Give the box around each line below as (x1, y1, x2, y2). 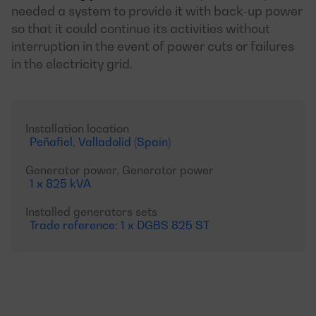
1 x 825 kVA (30, 176, 91, 190)
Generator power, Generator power (25, 163, 214, 177)
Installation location (25, 121, 129, 135)
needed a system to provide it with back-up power (11, 4, 303, 18)
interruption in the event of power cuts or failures (11, 39, 294, 54)
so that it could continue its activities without (11, 21, 270, 36)
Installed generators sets (25, 205, 157, 219)
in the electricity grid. (11, 56, 133, 71)
